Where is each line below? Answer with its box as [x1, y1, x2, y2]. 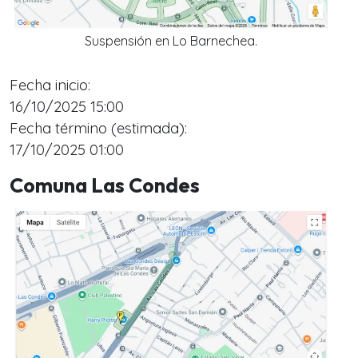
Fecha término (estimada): [10, 118, 187, 137]
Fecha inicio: [10, 75, 90, 94]
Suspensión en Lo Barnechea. [85, 32, 257, 49]
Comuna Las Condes [10, 172, 200, 198]
